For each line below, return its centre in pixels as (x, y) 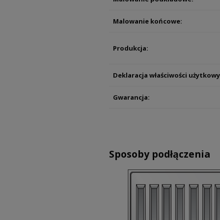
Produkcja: (131, 48)
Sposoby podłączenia (160, 154)
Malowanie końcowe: (148, 21)
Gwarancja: (131, 97)
